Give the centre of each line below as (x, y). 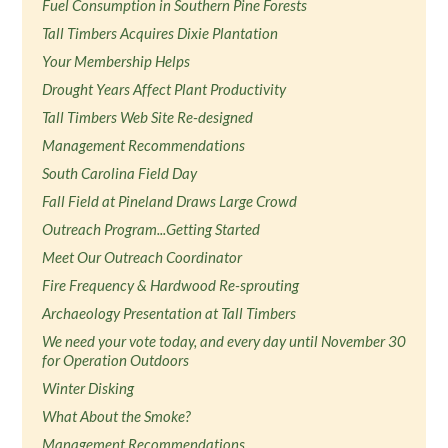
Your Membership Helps (116, 61)
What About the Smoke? (117, 416)
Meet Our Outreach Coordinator (142, 257)
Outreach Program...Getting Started (151, 229)
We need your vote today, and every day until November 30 (224, 341)
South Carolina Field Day (120, 173)
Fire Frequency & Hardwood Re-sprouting (171, 285)
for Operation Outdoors (116, 360)
